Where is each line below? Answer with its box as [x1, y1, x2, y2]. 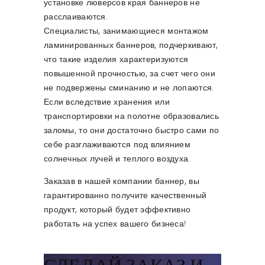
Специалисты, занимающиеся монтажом [44, 24, 209, 36]
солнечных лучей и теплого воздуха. [44, 152, 190, 164]
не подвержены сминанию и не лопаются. [44, 81, 214, 93]
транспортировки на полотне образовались [44, 109, 219, 121]
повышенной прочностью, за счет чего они [44, 67, 215, 79]
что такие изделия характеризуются [44, 53, 189, 64]
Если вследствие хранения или [44, 95, 170, 107]
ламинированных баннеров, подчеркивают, [44, 38, 218, 50]
